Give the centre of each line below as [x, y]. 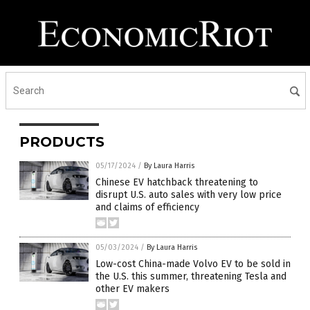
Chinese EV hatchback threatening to [177, 182]
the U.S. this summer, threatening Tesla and [191, 276]
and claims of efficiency [147, 207]
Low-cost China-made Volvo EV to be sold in [193, 264]
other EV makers [133, 289]
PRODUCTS [62, 142]
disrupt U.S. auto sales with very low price [189, 195]
